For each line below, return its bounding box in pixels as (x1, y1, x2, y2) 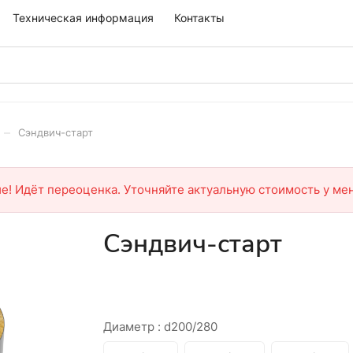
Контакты (174, 11, 225, 24)
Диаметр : (102, 319, 164, 334)
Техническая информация (13, 11, 154, 24)
